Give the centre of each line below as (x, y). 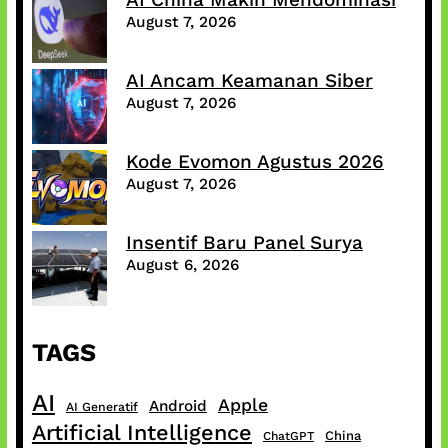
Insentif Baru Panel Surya (244, 243)
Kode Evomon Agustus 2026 (254, 162)
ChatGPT (288, 436)
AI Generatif (101, 407)
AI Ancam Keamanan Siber (249, 81)
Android (177, 406)
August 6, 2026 (182, 265)
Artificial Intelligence (141, 433)
